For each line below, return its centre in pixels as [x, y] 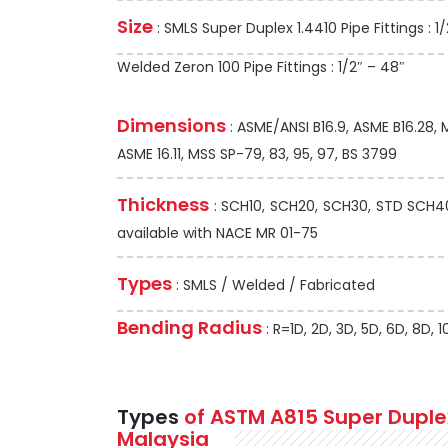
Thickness [163, 205]
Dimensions [171, 126]
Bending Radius [189, 328]
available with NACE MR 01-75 [217, 233]
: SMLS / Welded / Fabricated [273, 285]
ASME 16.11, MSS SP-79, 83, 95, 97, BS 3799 [257, 154]
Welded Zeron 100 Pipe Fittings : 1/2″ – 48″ [261, 67]
